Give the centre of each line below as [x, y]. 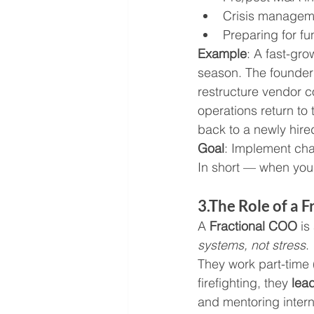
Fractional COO [253, 226]
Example [222, 54]
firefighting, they [245, 283]
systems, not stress [252, 245]
